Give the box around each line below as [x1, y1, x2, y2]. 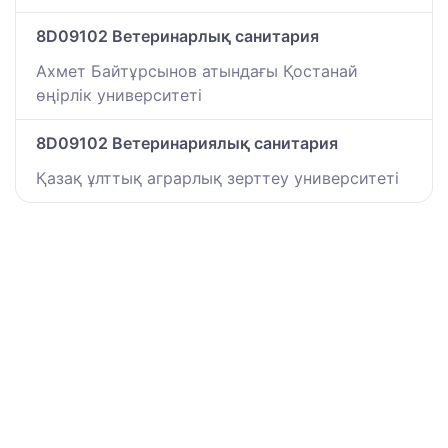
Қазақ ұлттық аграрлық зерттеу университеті [36, 168, 399, 189]
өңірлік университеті [36, 85, 202, 106]
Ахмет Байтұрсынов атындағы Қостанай [36, 61, 358, 82]
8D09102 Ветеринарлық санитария [36, 26, 319, 47]
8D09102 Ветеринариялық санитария [36, 133, 338, 154]
